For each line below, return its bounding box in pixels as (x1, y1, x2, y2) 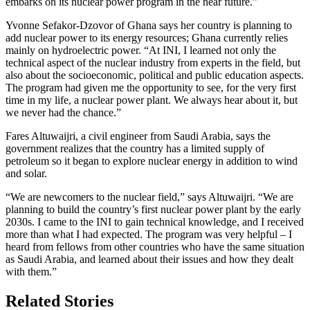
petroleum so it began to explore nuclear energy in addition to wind (6, 155, 298, 167)
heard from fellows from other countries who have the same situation (6, 241, 304, 253)
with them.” (6, 266, 57, 278)
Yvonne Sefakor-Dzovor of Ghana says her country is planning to (6, 19, 292, 32)
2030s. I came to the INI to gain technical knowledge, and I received (6, 216, 304, 228)
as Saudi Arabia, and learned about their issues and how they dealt (6, 253, 293, 266)
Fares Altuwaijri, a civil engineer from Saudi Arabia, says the (6, 130, 271, 143)
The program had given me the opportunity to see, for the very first (6, 82, 296, 94)
